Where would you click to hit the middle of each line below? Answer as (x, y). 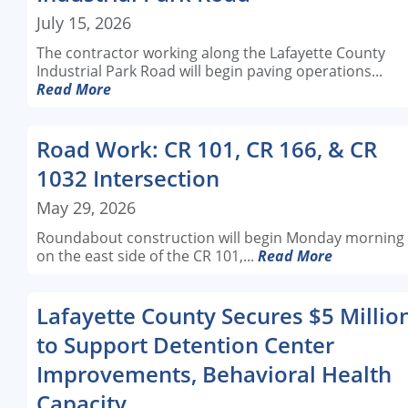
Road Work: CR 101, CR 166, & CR (207, 149)
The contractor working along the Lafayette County (211, 53)
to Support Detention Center (185, 345)
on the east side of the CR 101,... (147, 256)
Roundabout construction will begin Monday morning (220, 238)
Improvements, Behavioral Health (214, 374)
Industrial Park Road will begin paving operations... (209, 71)
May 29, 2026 (86, 208)
